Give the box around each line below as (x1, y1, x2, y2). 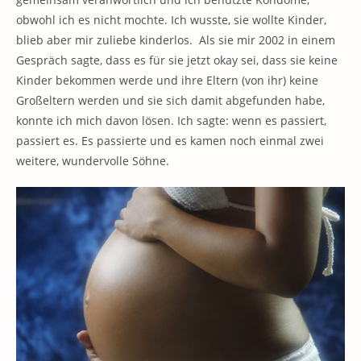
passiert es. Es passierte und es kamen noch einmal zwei (16, 133, 324, 148)
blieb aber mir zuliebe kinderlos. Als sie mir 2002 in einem (16, 32, 335, 48)
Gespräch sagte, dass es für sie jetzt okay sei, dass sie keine (16, 52, 338, 68)
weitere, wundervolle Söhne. (16, 153, 169, 168)
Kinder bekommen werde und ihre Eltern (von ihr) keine (16, 73, 318, 88)
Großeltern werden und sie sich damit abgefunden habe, (16, 93, 325, 108)
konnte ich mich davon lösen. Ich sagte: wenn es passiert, (16, 113, 326, 128)
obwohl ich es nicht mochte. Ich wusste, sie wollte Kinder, (16, 12, 326, 27)
